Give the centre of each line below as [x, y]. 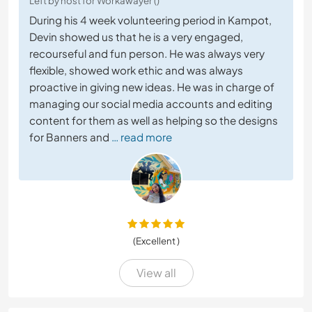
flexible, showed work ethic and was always [136, 70]
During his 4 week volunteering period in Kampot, [150, 19]
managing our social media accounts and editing [151, 103]
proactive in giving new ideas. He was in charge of [152, 86]
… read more [142, 136]
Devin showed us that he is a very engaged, [136, 36]
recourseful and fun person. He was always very [147, 53]
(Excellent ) [156, 240]
